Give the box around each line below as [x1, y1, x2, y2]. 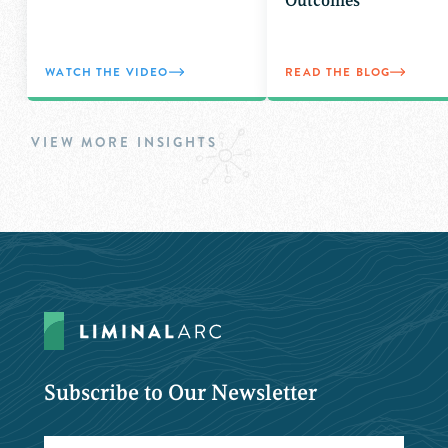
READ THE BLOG [285, 63, 391, 80]
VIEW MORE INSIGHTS [30, 133, 218, 152]
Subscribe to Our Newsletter [44, 379, 318, 407]
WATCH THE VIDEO [45, 63, 169, 80]
